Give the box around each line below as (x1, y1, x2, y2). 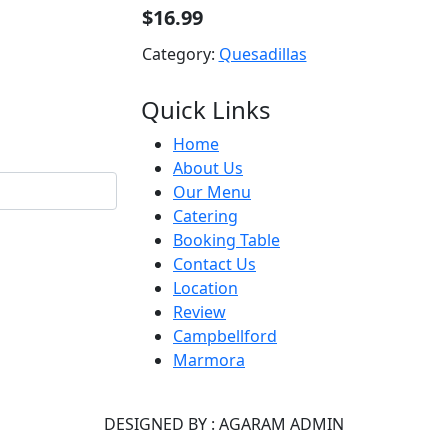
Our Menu (173, 180, 251, 203)
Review (173, 300, 226, 323)
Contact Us (173, 252, 256, 275)
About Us (173, 156, 243, 179)
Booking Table (173, 228, 280, 251)
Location (173, 276, 238, 299)
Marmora (173, 348, 245, 371)
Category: (141, 42, 219, 65)
